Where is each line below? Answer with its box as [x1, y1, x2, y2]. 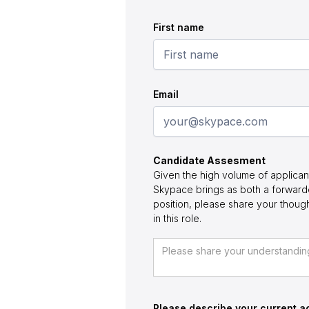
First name [153, 21, 204, 33]
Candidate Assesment [153, 154, 266, 166]
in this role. [153, 212, 201, 224]
